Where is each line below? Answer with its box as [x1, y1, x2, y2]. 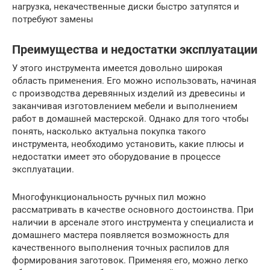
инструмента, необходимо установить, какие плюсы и [12, 139, 244, 150]
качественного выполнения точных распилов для [12, 242, 229, 254]
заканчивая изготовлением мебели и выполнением [12, 101, 237, 112]
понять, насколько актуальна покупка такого [12, 126, 206, 137]
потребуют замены [12, 14, 93, 25]
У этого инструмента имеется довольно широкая [12, 63, 222, 74]
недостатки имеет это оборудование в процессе [12, 151, 221, 163]
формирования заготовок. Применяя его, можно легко [12, 255, 248, 266]
